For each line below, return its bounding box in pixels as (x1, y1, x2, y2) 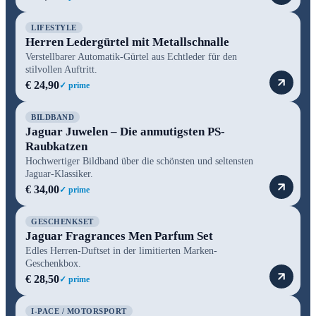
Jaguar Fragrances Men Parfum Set (25, 229, 213, 243)
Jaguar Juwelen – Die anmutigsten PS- (25, 124, 225, 138)
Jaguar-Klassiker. (25, 168, 93, 179)
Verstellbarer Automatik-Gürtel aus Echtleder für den (25, 51, 237, 62)
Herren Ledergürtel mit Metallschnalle (25, 35, 229, 49)
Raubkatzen (25, 139, 87, 153)
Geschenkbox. (25, 257, 81, 269)
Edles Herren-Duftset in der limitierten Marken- (25, 245, 217, 256)
